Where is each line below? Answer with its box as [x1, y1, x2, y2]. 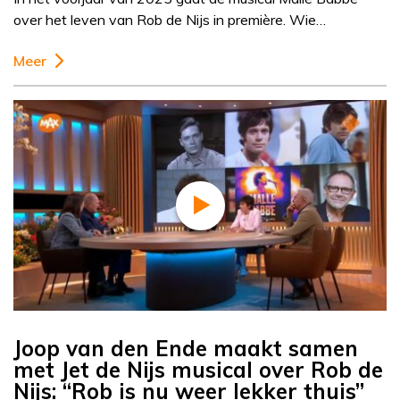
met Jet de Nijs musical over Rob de [13, 356, 383, 384]
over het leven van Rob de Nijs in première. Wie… [13, 11, 326, 29]
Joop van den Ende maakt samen [13, 335, 358, 362]
